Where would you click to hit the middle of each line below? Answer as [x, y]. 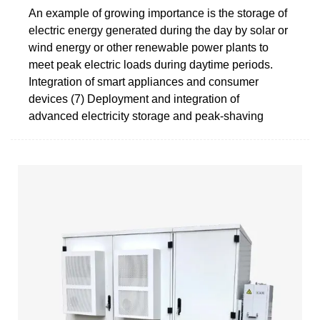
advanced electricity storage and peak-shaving [146, 116]
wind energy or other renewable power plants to [149, 47]
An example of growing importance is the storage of [158, 13]
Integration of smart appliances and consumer [144, 81]
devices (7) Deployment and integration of [134, 99]
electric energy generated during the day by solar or [158, 30]
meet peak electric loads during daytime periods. [151, 64]
